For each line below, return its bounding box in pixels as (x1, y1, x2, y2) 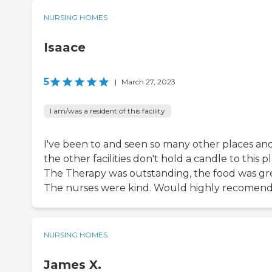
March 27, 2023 (121, 77, 175, 87)
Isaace (44, 40, 86, 55)
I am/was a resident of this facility (50, 106, 165, 116)
